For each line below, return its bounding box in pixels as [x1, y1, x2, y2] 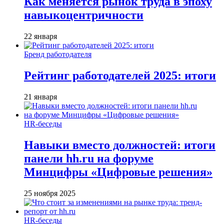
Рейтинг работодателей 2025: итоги [24, 69, 216, 82]
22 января [24, 32, 57, 41]
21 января [24, 92, 57, 101]
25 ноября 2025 [24, 188, 75, 197]
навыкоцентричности [24, 8, 143, 22]
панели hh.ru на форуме [24, 152, 153, 165]
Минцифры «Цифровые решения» [24, 165, 212, 179]
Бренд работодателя [24, 50, 91, 59]
